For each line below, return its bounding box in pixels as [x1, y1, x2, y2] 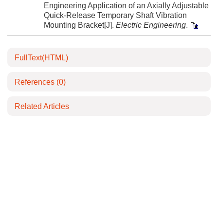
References [15, 78, 56, 86]
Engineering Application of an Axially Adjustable [44, 1, 209, 10]
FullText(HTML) [15, 54, 68, 62]
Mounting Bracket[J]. [44, 21, 116, 29]
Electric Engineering [116, 21, 186, 29]
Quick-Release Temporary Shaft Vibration [44, 11, 187, 19]
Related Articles [15, 102, 69, 110]
